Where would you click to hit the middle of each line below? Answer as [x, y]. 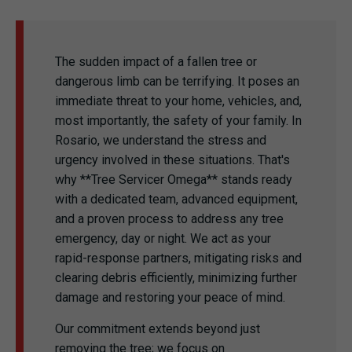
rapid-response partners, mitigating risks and [178, 258]
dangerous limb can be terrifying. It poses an [177, 81]
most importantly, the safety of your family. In [178, 121]
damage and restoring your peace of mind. [170, 297]
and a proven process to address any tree [169, 219]
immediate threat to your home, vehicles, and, [178, 101]
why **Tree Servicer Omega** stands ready [174, 180]
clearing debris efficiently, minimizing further [176, 278]
